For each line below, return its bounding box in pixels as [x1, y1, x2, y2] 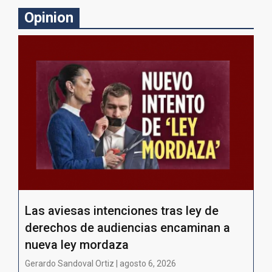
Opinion [24, 8, 73, 26]
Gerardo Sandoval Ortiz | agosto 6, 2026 [25, 259, 176, 269]
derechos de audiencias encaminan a [25, 220, 230, 236]
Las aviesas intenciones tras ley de [25, 203, 219, 219]
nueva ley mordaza [25, 237, 129, 253]
